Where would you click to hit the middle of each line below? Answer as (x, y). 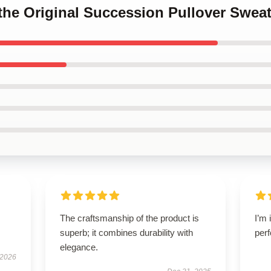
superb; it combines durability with (126, 233)
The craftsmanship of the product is (129, 218)
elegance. (79, 247)
